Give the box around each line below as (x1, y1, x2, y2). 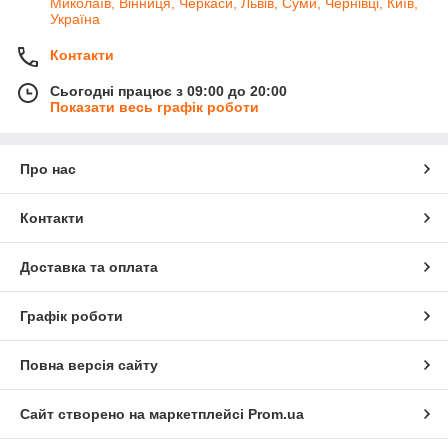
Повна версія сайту (20, 357, 158, 374)
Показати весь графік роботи (50, 99, 259, 116)
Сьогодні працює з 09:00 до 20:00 (50, 83, 287, 100)
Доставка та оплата (20, 259, 158, 276)
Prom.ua (248, 406, 304, 423)
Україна (50, 11, 100, 28)
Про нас (20, 161, 76, 178)
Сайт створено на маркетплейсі (20, 406, 248, 423)
